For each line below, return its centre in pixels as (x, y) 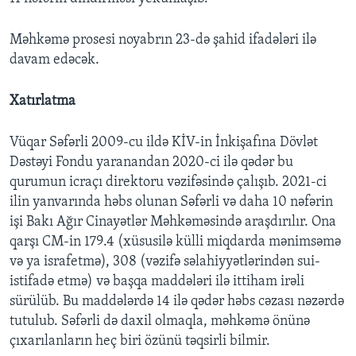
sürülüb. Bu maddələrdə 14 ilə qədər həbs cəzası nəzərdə (177, 302)
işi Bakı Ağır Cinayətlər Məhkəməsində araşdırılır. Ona (173, 222)
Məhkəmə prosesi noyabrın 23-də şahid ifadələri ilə (163, 41)
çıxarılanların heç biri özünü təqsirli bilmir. (140, 342)
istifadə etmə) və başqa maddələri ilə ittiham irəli (157, 282)
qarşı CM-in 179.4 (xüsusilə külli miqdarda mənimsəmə (175, 242)
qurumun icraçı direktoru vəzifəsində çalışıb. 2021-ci (168, 183)
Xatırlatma (43, 102)
